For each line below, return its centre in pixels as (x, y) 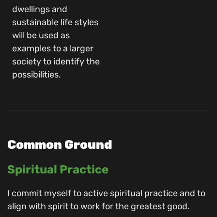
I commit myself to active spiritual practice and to (106, 194)
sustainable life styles (55, 22)
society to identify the (56, 61)
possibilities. (37, 74)
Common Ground (60, 145)
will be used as (41, 35)
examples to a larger (53, 48)
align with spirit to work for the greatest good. (99, 207)
